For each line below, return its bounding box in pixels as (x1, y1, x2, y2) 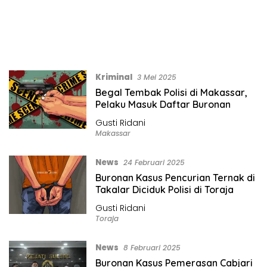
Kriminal (95, 71, 132, 83)
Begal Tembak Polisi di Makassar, (95, 86, 247, 98)
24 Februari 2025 (123, 157, 185, 167)
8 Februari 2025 (123, 242, 181, 253)
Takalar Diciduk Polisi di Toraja (95, 183, 234, 195)
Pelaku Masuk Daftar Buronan (95, 98, 231, 110)
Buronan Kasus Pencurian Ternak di (95, 171, 255, 184)
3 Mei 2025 (136, 72, 176, 82)
